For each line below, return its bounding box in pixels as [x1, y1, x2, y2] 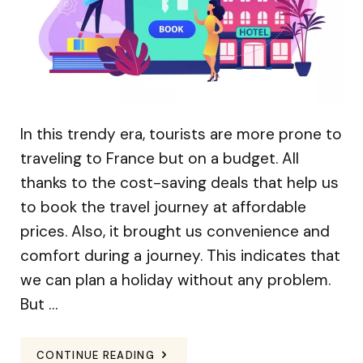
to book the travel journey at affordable [20, 197, 306, 218]
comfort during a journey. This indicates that [20, 246, 340, 267]
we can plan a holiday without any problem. [20, 270, 331, 291]
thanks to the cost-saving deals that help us [20, 173, 339, 194]
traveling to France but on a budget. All [20, 148, 299, 169]
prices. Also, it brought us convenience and [20, 221, 330, 242]
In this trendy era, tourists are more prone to [20, 124, 342, 145]
